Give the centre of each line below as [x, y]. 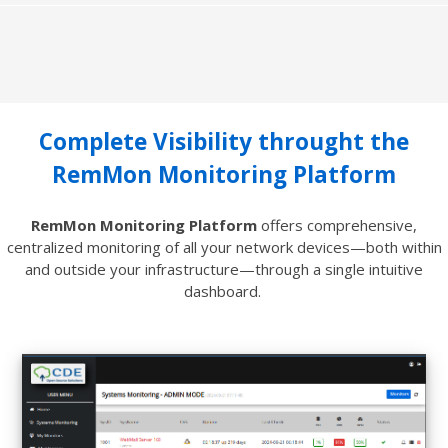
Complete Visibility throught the [224, 142]
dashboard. [224, 290]
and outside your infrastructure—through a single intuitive [224, 268]
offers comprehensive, [337, 224]
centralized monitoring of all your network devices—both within [224, 246]
